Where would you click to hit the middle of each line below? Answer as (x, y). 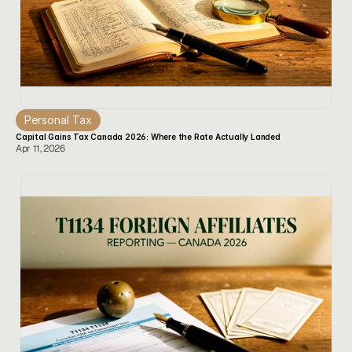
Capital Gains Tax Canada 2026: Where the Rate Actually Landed (148, 137)
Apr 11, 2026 (40, 148)
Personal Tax (58, 120)
